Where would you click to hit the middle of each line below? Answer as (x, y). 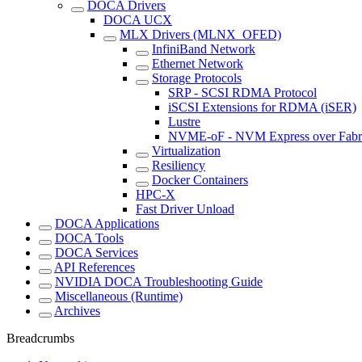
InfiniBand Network (204, 49)
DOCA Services (97, 253)
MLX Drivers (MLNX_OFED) (200, 35)
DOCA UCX (138, 20)
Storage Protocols (197, 78)
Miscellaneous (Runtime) (119, 297)
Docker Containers (200, 180)
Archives (77, 311)
